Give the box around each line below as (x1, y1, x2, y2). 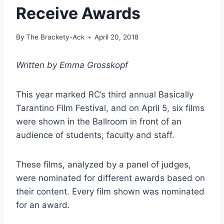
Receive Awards (16, 3, 140, 23)
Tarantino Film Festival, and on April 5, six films (16, 103, 204, 113)
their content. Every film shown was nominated (16, 186, 204, 197)
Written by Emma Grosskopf (16, 60, 128, 70)
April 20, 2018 (94, 33, 139, 41)
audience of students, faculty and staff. (16, 130, 174, 140)
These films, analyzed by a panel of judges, (16, 159, 191, 170)
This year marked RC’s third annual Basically (16, 89, 193, 100)
